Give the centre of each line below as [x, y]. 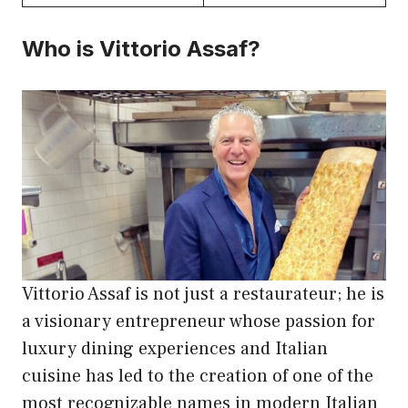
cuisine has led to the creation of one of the [198, 377]
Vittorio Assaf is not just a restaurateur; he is [203, 295]
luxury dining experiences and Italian [175, 349]
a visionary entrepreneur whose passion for [199, 322]
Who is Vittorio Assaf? [141, 48]
